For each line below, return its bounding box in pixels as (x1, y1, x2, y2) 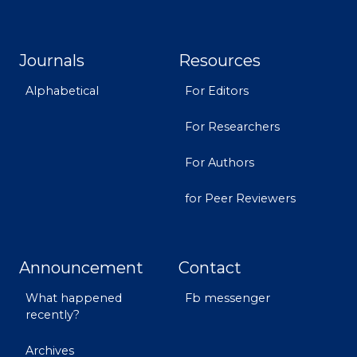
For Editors (185, 84, 249, 98)
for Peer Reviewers (185, 191, 296, 206)
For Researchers (185, 120, 280, 134)
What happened (25, 291, 122, 305)
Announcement (19, 258, 143, 277)
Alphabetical (25, 84, 99, 98)
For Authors (185, 155, 254, 170)
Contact (178, 258, 241, 277)
